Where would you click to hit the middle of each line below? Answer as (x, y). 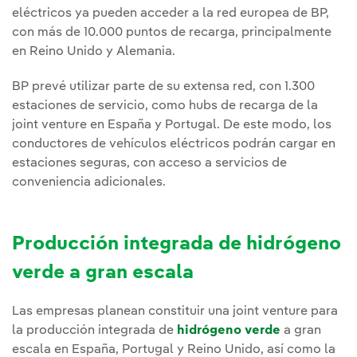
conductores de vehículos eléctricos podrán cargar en (174, 145)
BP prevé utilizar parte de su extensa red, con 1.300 (163, 87)
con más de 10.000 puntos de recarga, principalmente (172, 33)
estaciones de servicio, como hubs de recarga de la (165, 106)
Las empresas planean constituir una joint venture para (175, 312)
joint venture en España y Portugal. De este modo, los (172, 126)
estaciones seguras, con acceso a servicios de (149, 164)
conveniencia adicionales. (89, 183)
